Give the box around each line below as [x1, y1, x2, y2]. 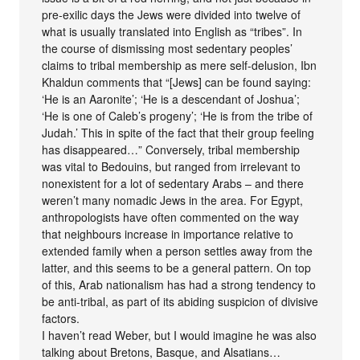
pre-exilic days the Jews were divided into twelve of [42, 6, 301, 23]
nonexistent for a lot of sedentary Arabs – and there [42, 175, 305, 192]
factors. [42, 310, 80, 327]
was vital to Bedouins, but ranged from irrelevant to [42, 158, 301, 175]
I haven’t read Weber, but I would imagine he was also [42, 327, 317, 344]
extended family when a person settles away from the [42, 243, 313, 260]
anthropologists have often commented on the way [42, 209, 300, 226]
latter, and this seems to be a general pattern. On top [42, 260, 312, 276]
